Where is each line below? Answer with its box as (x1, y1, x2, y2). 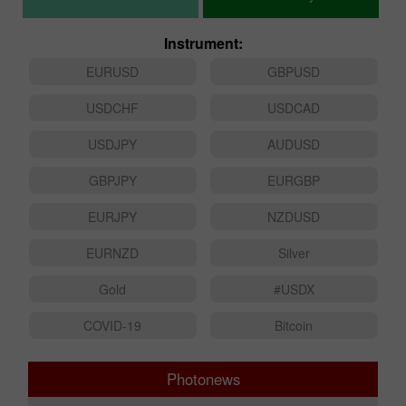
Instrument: (163, 33, 243, 54)
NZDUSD (267, 208, 320, 227)
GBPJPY (88, 171, 137, 190)
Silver (277, 244, 310, 263)
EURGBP (267, 171, 320, 190)
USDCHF (86, 99, 139, 118)
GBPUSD (267, 63, 320, 82)
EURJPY (88, 208, 137, 227)
